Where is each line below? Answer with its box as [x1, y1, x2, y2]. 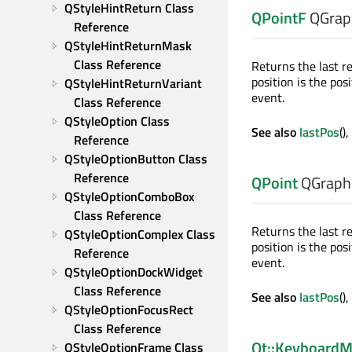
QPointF [251, 5, 306, 30]
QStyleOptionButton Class [64, 149, 207, 168]
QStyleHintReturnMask [64, 36, 192, 55]
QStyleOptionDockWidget [64, 262, 203, 281]
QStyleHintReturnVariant [64, 74, 202, 93]
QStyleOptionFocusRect [64, 300, 193, 319]
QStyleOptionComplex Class [64, 225, 215, 244]
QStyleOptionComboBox [64, 187, 194, 206]
